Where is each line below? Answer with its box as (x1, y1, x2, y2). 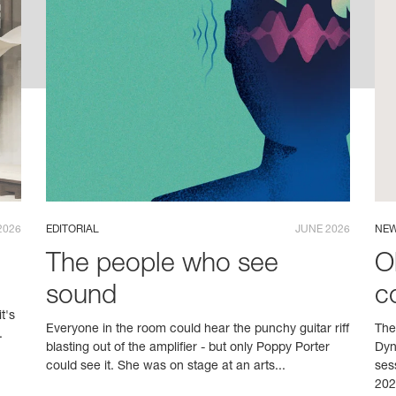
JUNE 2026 (294, 225, 350, 236)
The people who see (46, 253, 279, 280)
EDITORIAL (46, 225, 100, 236)
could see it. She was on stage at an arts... (46, 360, 286, 373)
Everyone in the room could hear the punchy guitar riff (46, 323, 350, 336)
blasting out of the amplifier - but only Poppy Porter (46, 341, 331, 354)
